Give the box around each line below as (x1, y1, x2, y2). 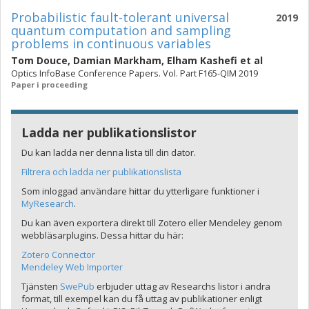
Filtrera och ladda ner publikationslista (21, 166, 181, 178)
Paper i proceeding (11, 79, 88, 90)
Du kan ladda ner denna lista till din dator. (21, 146, 196, 159)
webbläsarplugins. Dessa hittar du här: (21, 229, 183, 241)
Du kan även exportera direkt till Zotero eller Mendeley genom (21, 217, 282, 229)
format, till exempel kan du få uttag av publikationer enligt (21, 292, 262, 305)
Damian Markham (73, 54, 161, 67)
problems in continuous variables (11, 35, 211, 52)
